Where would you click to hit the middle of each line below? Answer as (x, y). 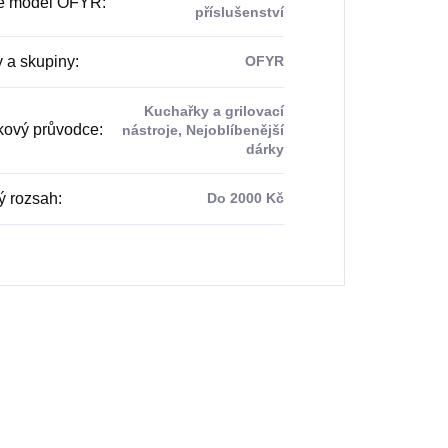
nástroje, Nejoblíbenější (202, 129)
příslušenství (239, 11)
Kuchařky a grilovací (213, 110)
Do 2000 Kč (245, 197)
